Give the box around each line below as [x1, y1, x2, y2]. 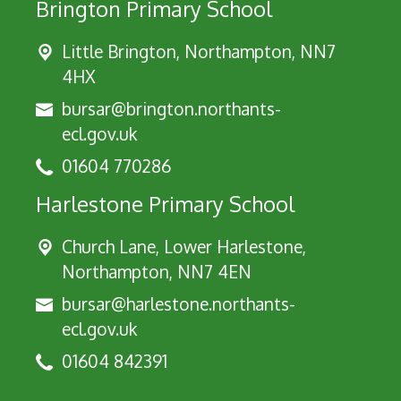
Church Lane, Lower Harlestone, [62, 235, 306, 258]
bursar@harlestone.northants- [62, 292, 295, 315]
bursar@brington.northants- [62, 97, 281, 120]
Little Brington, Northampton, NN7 [62, 39, 336, 63]
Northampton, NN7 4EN [62, 260, 252, 283]
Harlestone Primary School [36, 190, 294, 218]
